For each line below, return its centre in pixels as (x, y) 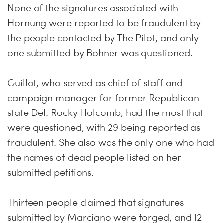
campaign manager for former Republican (103, 98)
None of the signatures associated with (93, 8)
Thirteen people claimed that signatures (96, 202)
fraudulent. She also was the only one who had (111, 142)
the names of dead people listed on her (94, 157)
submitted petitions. (51, 172)
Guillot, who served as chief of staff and (95, 83)
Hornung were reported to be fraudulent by (104, 23)
